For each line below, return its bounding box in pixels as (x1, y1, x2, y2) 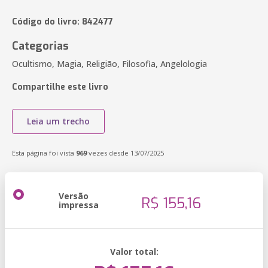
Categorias (12, 39, 69, 53)
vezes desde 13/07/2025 (87, 148, 164, 157)
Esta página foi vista (12, 148, 76, 157)
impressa (59, 199, 99, 211)
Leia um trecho (27, 115, 90, 127)
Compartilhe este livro (12, 81, 108, 93)
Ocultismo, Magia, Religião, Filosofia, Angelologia (12, 58, 207, 69)
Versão (59, 190, 89, 202)
